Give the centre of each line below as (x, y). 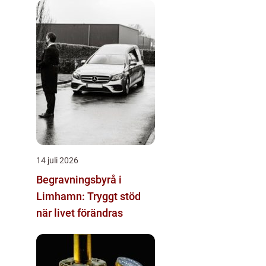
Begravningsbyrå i (79, 180)
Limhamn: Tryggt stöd (88, 196)
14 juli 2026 (57, 160)
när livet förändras (80, 213)
